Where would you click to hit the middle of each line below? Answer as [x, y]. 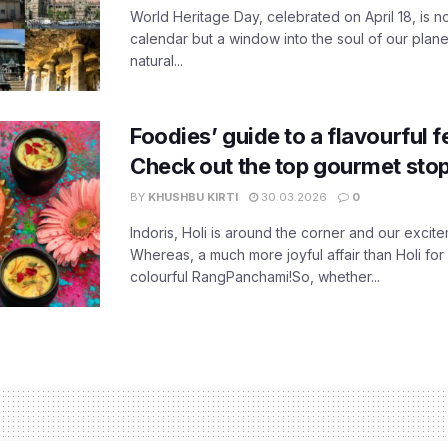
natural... [156, 61]
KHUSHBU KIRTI [193, 197]
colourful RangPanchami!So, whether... [255, 276]
